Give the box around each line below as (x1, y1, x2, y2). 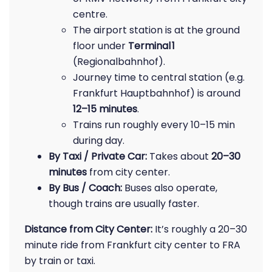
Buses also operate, (122, 181, 217, 195)
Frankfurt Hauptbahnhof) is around (73, 86, 240, 100)
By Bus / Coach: (49, 181, 122, 195)
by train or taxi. (24, 254, 95, 268)
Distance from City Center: (24, 222, 152, 236)
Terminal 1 (128, 39, 175, 53)
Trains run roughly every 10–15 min (73, 118, 235, 132)
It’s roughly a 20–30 (152, 222, 247, 236)
